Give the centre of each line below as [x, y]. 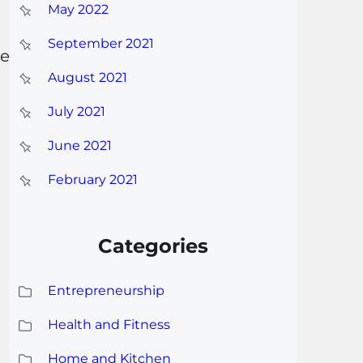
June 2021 [79, 146]
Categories [154, 246]
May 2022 [78, 10]
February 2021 [92, 180]
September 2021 [100, 44]
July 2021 [76, 112]
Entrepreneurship [106, 290]
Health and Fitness [109, 324]
